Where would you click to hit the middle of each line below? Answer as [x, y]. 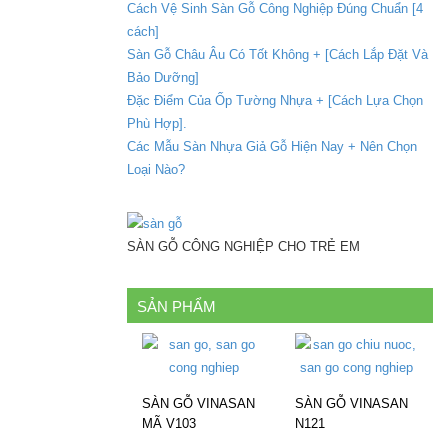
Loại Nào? [156, 170]
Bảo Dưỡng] [163, 78]
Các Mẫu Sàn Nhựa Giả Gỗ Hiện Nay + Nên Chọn [272, 147]
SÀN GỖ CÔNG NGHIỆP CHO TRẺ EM [243, 247]
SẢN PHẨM [176, 307]
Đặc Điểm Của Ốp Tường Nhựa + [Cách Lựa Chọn [275, 101]
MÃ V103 [169, 424]
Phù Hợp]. [157, 124]
